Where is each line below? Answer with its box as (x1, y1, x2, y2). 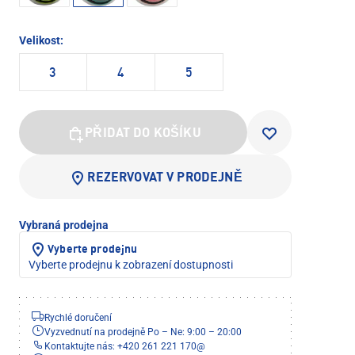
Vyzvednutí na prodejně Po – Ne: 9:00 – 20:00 (44, 326, 242, 338)
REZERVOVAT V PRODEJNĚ (87, 171, 242, 185)
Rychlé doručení (44, 311, 112, 323)
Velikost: (19, 33, 63, 47)
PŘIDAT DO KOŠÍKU (85, 127, 201, 140)
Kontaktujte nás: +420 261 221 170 (44, 340, 197, 352)
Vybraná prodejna (19, 218, 109, 231)
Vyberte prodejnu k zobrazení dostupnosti (29, 258, 233, 271)
